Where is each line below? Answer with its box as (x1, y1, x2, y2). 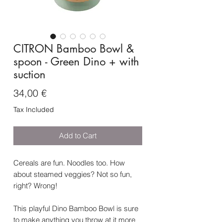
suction (13, 67, 46, 82)
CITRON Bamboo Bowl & (13, 42, 134, 56)
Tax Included (13, 105, 54, 114)
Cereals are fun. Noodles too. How (13, 158, 125, 168)
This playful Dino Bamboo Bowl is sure (13, 204, 138, 214)
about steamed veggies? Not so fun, (13, 169, 132, 179)
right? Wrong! (13, 181, 57, 191)
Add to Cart (59, 131, 97, 141)
